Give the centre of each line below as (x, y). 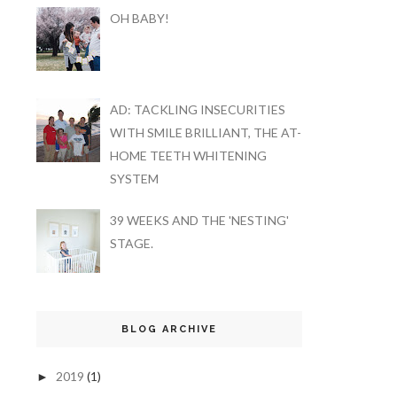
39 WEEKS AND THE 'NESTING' (199, 221)
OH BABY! (139, 18)
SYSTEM (134, 179)
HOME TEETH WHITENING (188, 156)
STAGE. (131, 244)
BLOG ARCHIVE (169, 330)
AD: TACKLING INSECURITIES (197, 110)
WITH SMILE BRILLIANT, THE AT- (205, 133)
